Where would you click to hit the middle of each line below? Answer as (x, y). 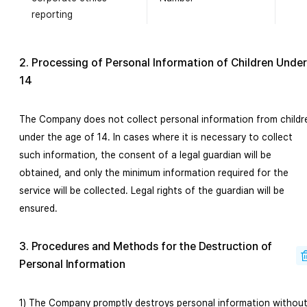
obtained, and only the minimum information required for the (154, 173)
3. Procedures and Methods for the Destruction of (146, 246)
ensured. (38, 208)
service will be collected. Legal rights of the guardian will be (152, 191)
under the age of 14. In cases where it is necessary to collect (156, 137)
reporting (52, 14)
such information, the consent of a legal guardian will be (145, 155)
